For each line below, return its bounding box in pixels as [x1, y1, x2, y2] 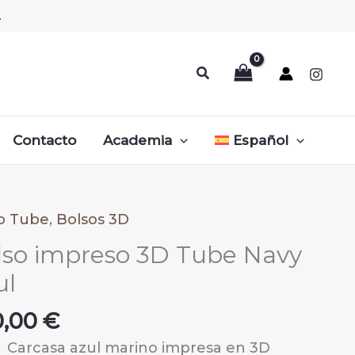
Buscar [196, 62, 249, 80]
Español [233, 132, 289, 148]
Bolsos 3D [56, 210, 130, 228]
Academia [102, 132, 172, 148]
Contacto [12, 132, 76, 148]
